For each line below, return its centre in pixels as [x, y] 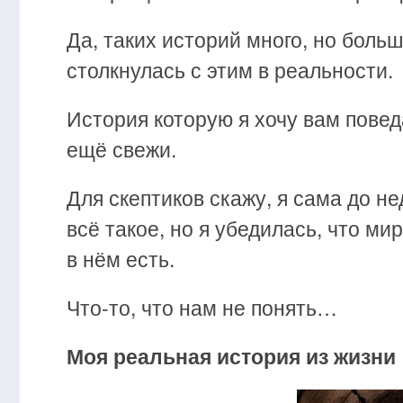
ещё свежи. [121, 149]
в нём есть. [121, 259]
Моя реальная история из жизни [231, 356]
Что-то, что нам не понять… [202, 307]
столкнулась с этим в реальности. [230, 70]
